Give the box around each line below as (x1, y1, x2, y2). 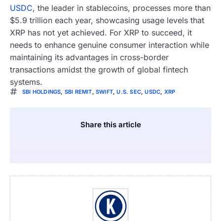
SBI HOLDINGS (22, 88, 61, 95)
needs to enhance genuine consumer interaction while (10, 40, 209, 50)
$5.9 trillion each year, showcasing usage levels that (10, 15, 204, 26)
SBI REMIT (64, 88, 92, 95)
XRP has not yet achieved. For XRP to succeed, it (10, 28, 192, 38)
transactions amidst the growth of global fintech (10, 65, 188, 75)
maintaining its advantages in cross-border (10, 52, 169, 63)
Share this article (80, 120, 141, 130)
